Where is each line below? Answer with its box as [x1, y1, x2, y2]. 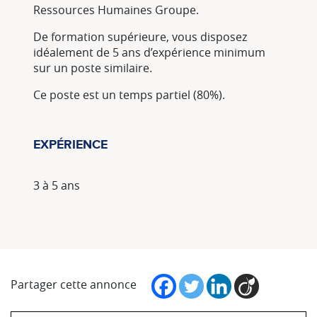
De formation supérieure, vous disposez [33, 29, 247, 45]
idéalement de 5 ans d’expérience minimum [33, 45, 265, 61]
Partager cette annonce [11, 276, 137, 292]
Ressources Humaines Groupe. [33, 2, 199, 18]
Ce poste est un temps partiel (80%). [33, 87, 225, 103]
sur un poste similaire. [33, 60, 152, 76]
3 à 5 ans [33, 177, 80, 193]
